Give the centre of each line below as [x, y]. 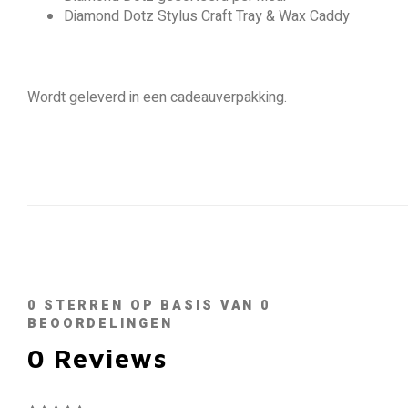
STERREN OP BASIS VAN [149, 306]
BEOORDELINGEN [100, 324]
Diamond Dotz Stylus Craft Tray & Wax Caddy [207, 16]
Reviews [106, 358]
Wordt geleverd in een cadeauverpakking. [157, 97]
